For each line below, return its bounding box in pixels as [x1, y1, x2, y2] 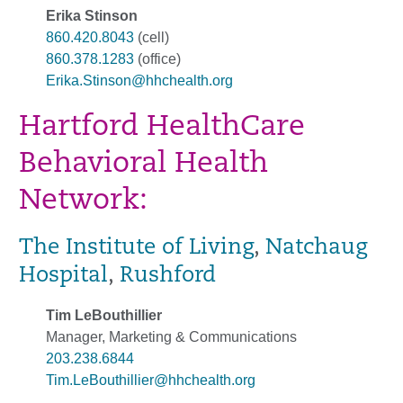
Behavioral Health [19, 149, 268, 179]
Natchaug [265, 237, 367, 259]
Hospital [19, 264, 108, 287]
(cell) [134, 29, 169, 45]
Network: [19, 186, 148, 216]
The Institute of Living [19, 237, 254, 259]
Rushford [120, 264, 216, 287]
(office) [134, 50, 181, 67]
